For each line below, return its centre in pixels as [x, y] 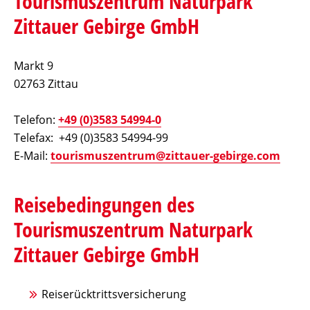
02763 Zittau [46, 84]
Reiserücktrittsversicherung [114, 294]
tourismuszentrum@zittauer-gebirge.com [165, 156]
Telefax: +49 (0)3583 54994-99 [91, 138]
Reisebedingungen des [104, 205]
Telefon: [36, 120]
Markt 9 [35, 66]
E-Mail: [32, 156]
